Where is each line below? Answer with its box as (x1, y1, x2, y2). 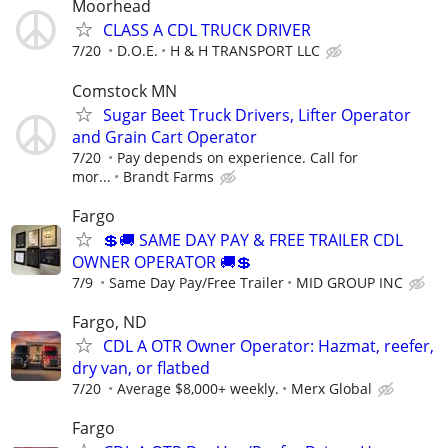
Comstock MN (72, 79, 177, 102)
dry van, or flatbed (72, 356, 210, 379)
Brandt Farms (123, 166, 214, 186)
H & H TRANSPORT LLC (170, 41, 320, 61)
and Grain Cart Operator (72, 125, 257, 148)
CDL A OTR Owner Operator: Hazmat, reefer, (103, 334, 434, 357)
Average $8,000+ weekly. (117, 378, 279, 398)
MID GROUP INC (296, 272, 403, 292)
